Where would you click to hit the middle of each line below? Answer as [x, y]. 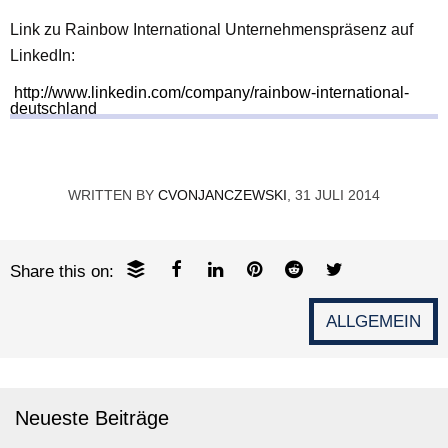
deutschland [53, 109]
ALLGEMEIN [374, 321]
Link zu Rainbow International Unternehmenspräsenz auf [211, 30]
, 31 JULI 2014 [333, 195]
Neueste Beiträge [92, 418]
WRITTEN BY [113, 195]
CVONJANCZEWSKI [222, 195]
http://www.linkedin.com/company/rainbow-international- [209, 93]
